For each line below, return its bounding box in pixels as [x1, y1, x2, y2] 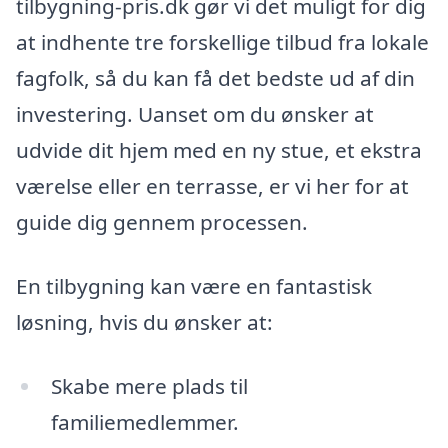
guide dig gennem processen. [16, 208, 308, 237]
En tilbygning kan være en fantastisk [16, 272, 372, 301]
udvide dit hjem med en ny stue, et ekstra [16, 136, 422, 165]
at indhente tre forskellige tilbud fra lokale [16, 28, 429, 57]
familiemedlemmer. [50, 407, 239, 436]
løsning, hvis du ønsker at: [16, 308, 273, 337]
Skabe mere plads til [50, 371, 248, 400]
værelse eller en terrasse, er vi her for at [16, 172, 409, 201]
